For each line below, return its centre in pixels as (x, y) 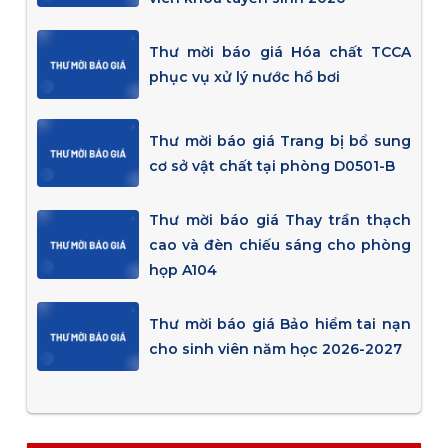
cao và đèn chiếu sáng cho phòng (280, 245)
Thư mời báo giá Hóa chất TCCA (280, 52)
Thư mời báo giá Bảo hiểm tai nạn (280, 324)
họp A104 (183, 270)
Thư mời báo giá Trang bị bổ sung (280, 140)
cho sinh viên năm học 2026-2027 (276, 349)
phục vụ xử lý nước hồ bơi (245, 77)
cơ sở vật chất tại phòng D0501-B (272, 165)
